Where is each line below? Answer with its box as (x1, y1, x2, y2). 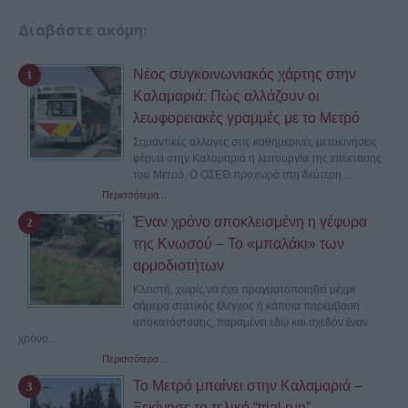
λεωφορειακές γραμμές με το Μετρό (133, 110, 360, 127)
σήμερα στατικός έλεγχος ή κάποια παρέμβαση (133, 300, 360, 313)
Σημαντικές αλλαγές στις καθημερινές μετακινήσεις (133, 136, 377, 149)
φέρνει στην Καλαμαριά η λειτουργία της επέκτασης (133, 152, 382, 166)
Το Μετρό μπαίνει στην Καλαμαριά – (133, 378, 362, 394)
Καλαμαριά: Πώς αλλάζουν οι (133, 88, 320, 105)
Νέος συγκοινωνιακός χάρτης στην (133, 66, 356, 83)
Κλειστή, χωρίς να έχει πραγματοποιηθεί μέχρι (133, 283, 355, 297)
